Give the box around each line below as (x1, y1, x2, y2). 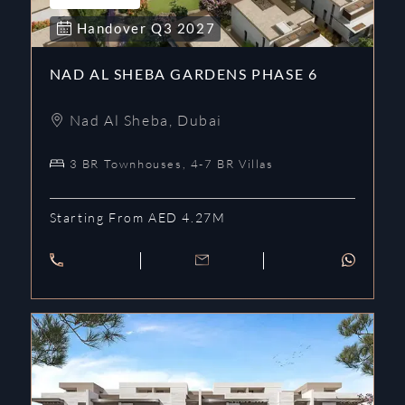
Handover (76, 19, 151, 36)
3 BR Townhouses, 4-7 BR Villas (69, 155, 274, 171)
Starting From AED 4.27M (49, 209, 226, 225)
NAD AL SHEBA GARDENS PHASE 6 (49, 64, 318, 82)
